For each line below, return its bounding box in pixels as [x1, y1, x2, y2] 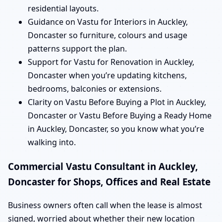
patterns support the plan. [28, 43, 127, 55]
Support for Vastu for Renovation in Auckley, [28, 56, 194, 68]
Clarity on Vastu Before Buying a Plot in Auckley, [28, 97, 206, 108]
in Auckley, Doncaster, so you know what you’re [28, 123, 204, 135]
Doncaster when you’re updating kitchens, [28, 70, 187, 81]
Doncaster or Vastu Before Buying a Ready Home [28, 110, 212, 121]
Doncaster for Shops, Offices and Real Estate [8, 175, 211, 188]
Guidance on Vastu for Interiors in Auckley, [28, 16, 188, 28]
